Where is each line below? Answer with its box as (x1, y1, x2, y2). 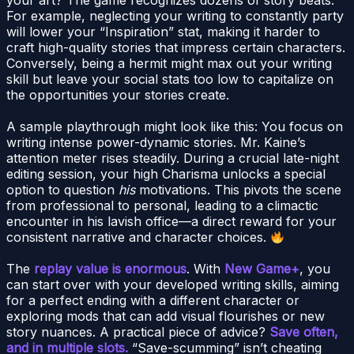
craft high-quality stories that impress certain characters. (6, 39, 345, 55)
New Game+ (224, 260, 299, 277)
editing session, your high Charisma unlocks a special (6, 165, 326, 182)
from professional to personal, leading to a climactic (6, 197, 318, 213)
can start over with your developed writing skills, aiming (6, 276, 339, 292)
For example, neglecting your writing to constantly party (6, 7, 344, 24)
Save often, (269, 323, 338, 340)
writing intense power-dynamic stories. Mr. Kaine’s (6, 134, 306, 150)
